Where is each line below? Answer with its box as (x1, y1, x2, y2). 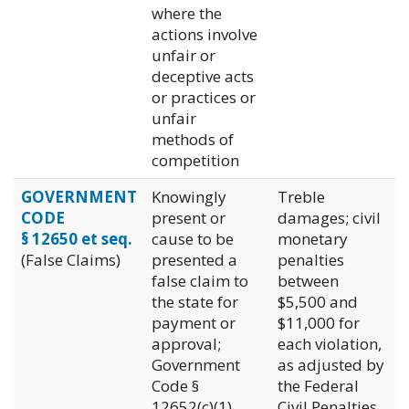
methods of (152, 128, 234, 150)
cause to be (152, 227, 234, 249)
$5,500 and (278, 290, 358, 312)
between (278, 269, 339, 291)
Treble (278, 185, 325, 207)
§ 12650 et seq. (21, 227, 132, 249)
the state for (152, 290, 238, 312)
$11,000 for (278, 311, 360, 333)
